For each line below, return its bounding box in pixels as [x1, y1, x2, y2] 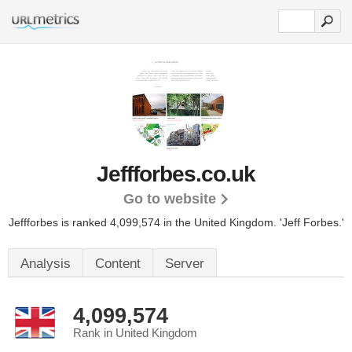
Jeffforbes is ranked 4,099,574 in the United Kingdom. [8, 216, 280, 229]
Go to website [123, 191, 216, 207]
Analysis [20, 256, 71, 271]
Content [95, 256, 141, 271]
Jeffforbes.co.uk [97, 162, 255, 186]
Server [165, 256, 204, 271]
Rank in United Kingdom [73, 327, 197, 339]
